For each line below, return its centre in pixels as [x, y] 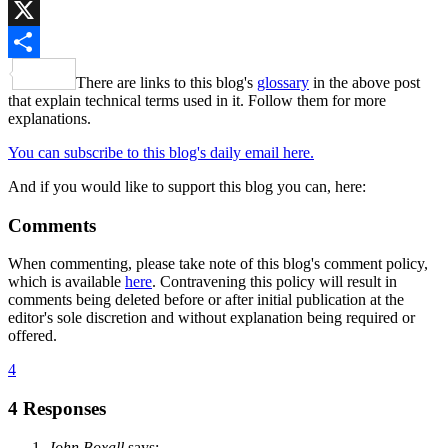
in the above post [364, 82]
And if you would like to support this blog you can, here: [187, 186]
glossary [283, 82]
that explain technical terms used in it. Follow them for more [197, 100]
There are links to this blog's [166, 82]
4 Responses [57, 408]
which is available [66, 282]
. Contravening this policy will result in [274, 282]
